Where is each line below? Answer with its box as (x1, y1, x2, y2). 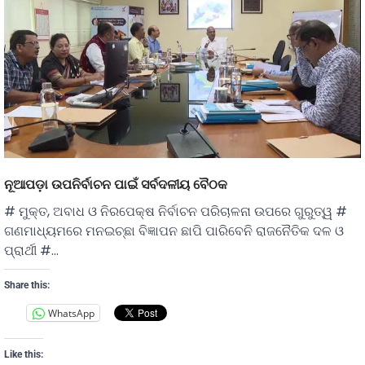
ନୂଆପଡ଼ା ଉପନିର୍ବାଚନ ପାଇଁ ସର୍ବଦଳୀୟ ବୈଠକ (4, 176, 227, 193)
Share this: (4, 279, 50, 292)
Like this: (4, 349, 43, 361)
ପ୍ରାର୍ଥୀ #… (4, 241, 59, 261)
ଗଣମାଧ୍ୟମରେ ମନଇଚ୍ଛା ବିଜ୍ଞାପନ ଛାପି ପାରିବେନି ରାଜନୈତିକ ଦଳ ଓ (4, 222, 344, 241)
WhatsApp (48, 306, 95, 320)
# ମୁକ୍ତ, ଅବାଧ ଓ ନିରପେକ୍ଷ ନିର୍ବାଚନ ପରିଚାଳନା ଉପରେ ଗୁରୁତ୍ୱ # (4, 202, 347, 222)
